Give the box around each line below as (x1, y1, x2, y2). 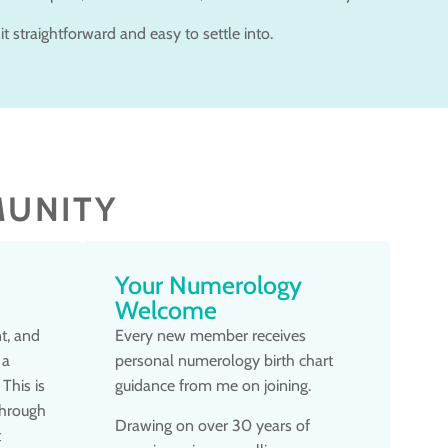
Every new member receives (115, 326, 306, 346)
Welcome (115, 295, 217, 326)
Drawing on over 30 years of (115, 415, 310, 435)
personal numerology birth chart (115, 351, 333, 371)
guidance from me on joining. (115, 376, 311, 396)
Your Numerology (115, 270, 302, 301)
